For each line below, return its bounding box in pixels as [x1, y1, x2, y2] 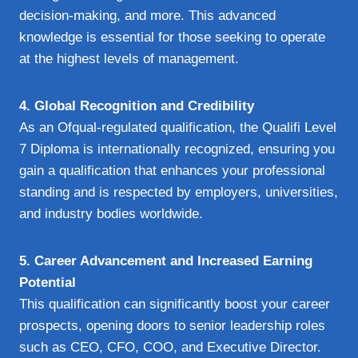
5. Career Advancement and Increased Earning [19, 253, 312, 268]
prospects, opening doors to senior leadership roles [19, 317, 325, 333]
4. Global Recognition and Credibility [19, 97, 254, 113]
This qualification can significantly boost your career [19, 296, 330, 312]
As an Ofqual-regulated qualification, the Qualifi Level [19, 119, 336, 135]
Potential [19, 274, 76, 290]
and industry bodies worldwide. [19, 205, 203, 221]
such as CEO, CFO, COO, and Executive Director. [19, 339, 321, 355]
